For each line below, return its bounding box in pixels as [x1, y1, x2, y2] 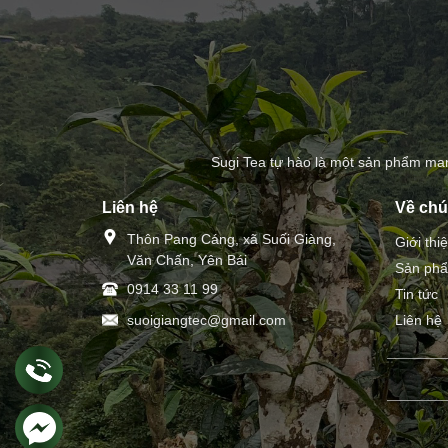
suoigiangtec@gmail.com [127, 312, 286, 329]
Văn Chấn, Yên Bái [127, 252, 247, 269]
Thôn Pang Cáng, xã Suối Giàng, [127, 231, 336, 248]
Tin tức [394, 286, 438, 303]
